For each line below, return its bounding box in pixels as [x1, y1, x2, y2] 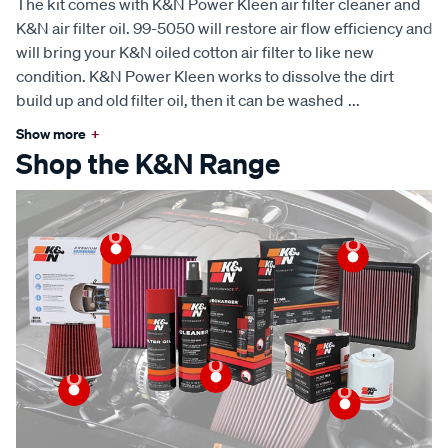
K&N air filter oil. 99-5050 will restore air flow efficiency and [16, 17, 432, 38]
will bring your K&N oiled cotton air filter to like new [16, 41, 374, 62]
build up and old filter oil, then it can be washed [16, 89, 343, 110]
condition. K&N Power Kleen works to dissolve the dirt [16, 65, 394, 86]
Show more [16, 123, 86, 143]
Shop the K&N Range [16, 145, 280, 181]
